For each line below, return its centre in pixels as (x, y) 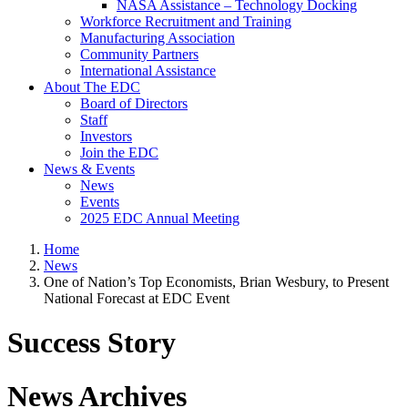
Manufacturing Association (158, 38)
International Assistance (148, 71)
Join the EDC (119, 153)
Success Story (92, 343)
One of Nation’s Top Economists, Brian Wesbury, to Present (216, 282)
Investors (106, 136)
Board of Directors (134, 103)
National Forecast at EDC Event (137, 298)
